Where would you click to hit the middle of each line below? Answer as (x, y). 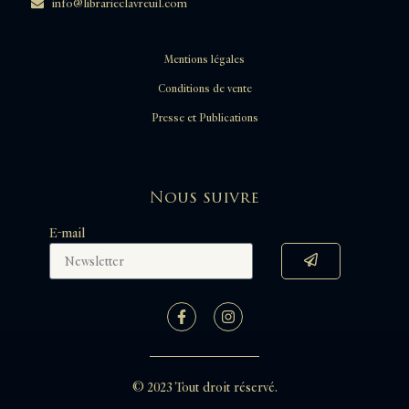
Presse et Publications (204, 119)
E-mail (67, 234)
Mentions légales (204, 60)
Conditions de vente (204, 89)
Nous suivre (204, 198)
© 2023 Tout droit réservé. (204, 388)
